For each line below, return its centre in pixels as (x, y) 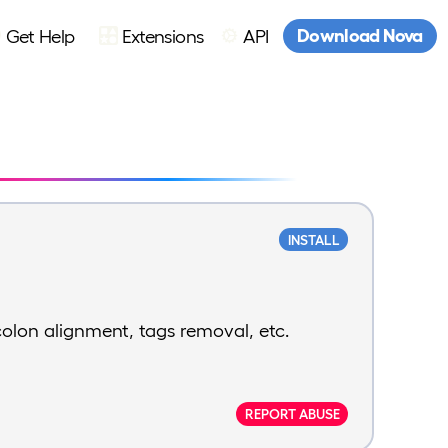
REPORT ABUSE (292, 413)
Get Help (40, 34)
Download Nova (360, 34)
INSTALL (313, 239)
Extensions (162, 34)
